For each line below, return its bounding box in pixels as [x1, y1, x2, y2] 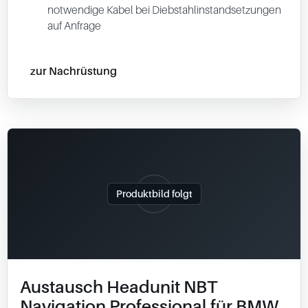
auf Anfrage [47, 19, 101, 32]
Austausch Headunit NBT [20, 276, 217, 297]
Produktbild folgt [115, 188, 192, 199]
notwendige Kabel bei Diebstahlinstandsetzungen [47, 3, 281, 16]
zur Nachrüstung [30, 63, 117, 78]
